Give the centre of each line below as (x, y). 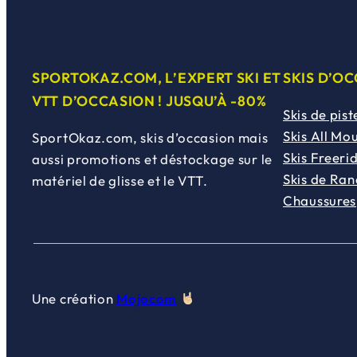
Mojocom (147, 298)
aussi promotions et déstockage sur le (152, 159)
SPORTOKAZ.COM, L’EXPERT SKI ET (157, 78)
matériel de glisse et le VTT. (120, 180)
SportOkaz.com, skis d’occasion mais (150, 137)
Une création (75, 298)
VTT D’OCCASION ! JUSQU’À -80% (149, 101)
